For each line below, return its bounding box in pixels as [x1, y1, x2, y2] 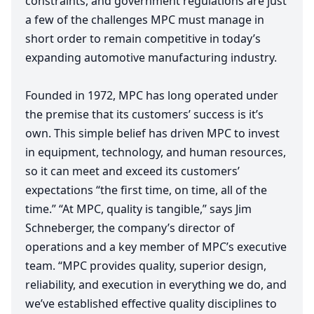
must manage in [175, 12, 264, 28]
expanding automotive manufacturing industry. [25, 50, 277, 66]
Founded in [25, 88, 88, 104]
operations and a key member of [25, 239, 202, 255]
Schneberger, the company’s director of [25, 220, 235, 236]
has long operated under [143, 88, 278, 104]
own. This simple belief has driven [25, 125, 207, 142]
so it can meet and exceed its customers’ [25, 163, 240, 179]
